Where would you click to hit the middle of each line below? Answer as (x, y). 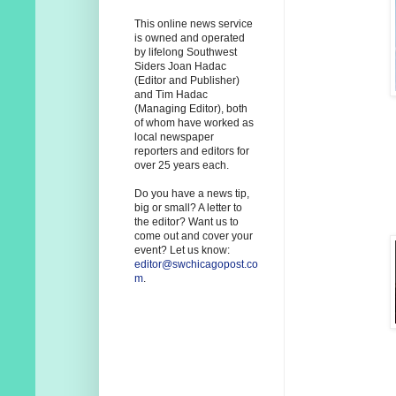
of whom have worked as (194, 123)
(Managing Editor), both (191, 109)
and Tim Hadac (171, 95)
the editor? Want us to (187, 222)
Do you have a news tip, (192, 194)
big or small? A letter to (188, 208)
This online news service (194, 24)
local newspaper (174, 137)
